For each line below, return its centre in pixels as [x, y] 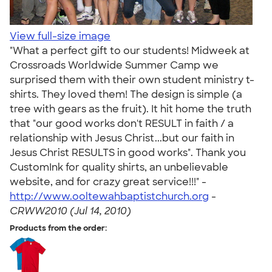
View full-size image [60, 36]
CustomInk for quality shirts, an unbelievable [119, 167]
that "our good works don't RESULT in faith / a [122, 124]
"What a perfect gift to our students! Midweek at [130, 51]
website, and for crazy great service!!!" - [108, 182]
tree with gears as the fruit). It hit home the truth [131, 109]
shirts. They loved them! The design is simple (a [126, 94]
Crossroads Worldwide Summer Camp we [114, 65]
